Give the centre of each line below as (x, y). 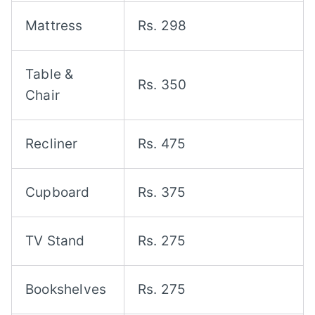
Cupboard (58, 193)
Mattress (54, 26)
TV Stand (55, 241)
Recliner (52, 144)
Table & (50, 75)
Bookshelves (66, 290)
